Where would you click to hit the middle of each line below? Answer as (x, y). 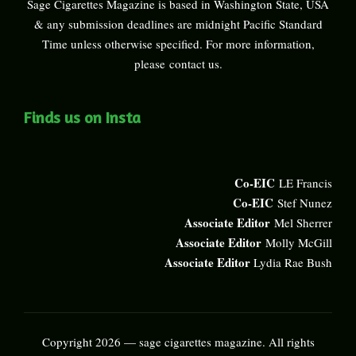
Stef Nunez (305, 202)
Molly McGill (299, 242)
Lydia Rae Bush (293, 262)
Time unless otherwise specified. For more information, (178, 43)
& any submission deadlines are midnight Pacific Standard (178, 23)
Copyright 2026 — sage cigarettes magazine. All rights (178, 341)
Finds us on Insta (82, 117)
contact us (194, 63)
